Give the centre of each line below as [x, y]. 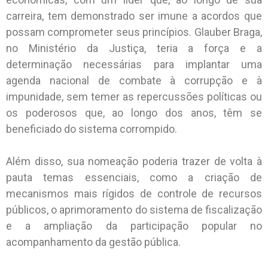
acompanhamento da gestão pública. [93, 242]
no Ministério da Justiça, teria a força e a [134, 48]
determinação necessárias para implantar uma [134, 65]
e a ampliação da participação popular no [134, 226]
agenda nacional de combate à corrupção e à [134, 81]
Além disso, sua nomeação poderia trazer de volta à [134, 162]
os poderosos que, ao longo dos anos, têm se [134, 113]
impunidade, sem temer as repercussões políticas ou [134, 97]
